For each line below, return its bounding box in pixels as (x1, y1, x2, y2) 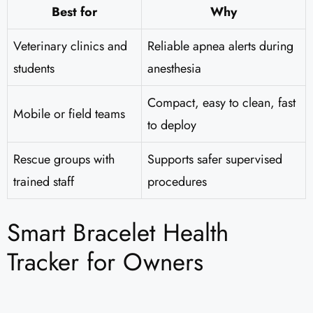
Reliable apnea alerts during (147, 37, 293, 56)
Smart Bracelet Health (7, 215, 228, 251)
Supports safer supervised (147, 150, 282, 169)
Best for (52, 3, 97, 22)
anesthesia (147, 59, 201, 78)
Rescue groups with (13, 150, 115, 169)
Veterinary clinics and (13, 37, 127, 56)
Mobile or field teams (13, 105, 125, 124)
